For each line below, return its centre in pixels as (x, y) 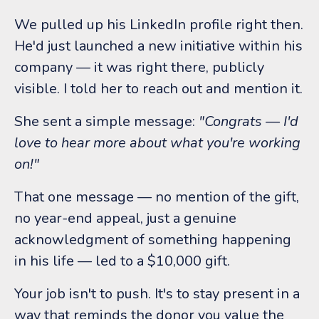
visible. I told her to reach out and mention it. (158, 88)
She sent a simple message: (106, 121)
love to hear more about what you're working (157, 142)
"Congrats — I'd (249, 121)
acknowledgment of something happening (153, 239)
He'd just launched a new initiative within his (158, 46)
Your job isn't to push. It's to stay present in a (157, 293)
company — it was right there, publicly (139, 67)
